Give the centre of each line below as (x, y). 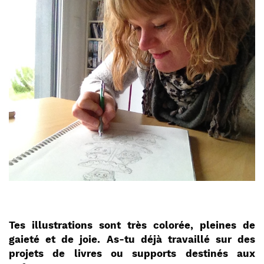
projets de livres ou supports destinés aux (132, 254)
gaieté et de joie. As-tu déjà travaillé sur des (132, 240)
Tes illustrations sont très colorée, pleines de (132, 226)
